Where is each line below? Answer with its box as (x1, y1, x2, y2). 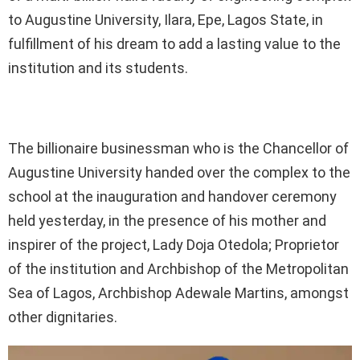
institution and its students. (8, 59, 188, 77)
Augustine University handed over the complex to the (8, 164, 350, 182)
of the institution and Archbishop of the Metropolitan (8, 260, 349, 278)
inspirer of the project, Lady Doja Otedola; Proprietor (8, 236, 339, 254)
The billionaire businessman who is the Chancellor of (8, 140, 349, 157)
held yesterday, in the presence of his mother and (8, 212, 326, 230)
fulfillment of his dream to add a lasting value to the (8, 35, 341, 53)
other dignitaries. (8, 309, 117, 326)
